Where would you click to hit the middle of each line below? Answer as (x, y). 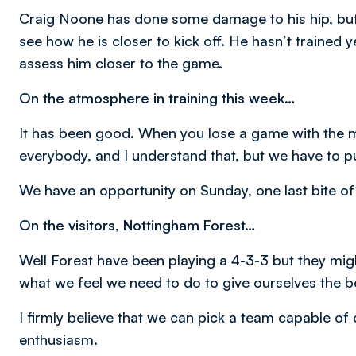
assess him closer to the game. (121, 63)
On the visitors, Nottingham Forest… (137, 225)
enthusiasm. (58, 339)
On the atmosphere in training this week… (157, 98)
